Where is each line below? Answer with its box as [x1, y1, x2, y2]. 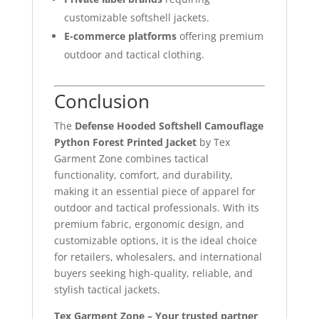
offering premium [176, 28, 263, 43]
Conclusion [53, 88, 150, 114]
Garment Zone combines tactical [53, 151, 209, 165]
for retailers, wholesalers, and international [53, 249, 262, 263]
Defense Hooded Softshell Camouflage [74, 118, 263, 132]
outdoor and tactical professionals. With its [53, 200, 259, 214]
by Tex [196, 135, 230, 149]
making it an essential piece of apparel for [53, 184, 256, 198]
